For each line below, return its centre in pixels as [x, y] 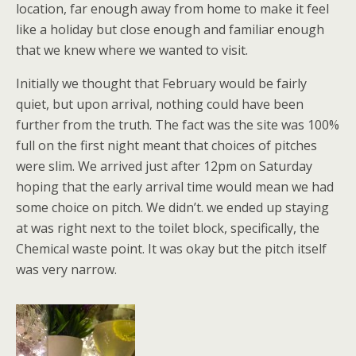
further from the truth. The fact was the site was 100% [178, 125]
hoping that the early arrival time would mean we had [175, 187]
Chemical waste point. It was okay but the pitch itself [171, 249]
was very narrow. [66, 269]
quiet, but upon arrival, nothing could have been [160, 104]
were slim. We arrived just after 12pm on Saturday [164, 166]
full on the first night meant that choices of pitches [166, 145]
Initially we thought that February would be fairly [161, 83]
